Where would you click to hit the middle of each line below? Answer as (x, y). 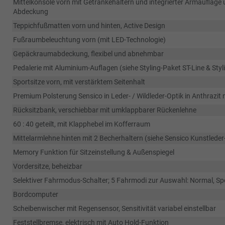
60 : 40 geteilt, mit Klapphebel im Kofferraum (82, 124)
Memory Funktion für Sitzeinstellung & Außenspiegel (94, 152)
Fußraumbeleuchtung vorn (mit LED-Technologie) (89, 40)
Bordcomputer (36, 194)
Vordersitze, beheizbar (48, 166)
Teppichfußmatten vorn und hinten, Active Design (89, 26)
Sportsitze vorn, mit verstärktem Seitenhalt (79, 82)
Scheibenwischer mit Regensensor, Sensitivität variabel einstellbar (115, 208)
